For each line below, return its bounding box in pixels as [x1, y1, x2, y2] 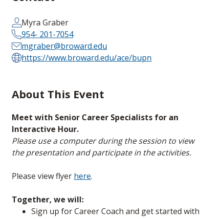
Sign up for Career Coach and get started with [31, 206, 199, 217]
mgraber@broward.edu [22, 41, 107, 52]
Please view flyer [12, 171, 74, 182]
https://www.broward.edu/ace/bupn [22, 52, 152, 64]
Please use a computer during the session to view [12, 135, 194, 147]
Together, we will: [12, 194, 84, 205]
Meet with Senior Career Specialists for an [12, 112, 178, 123]
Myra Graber [22, 17, 68, 28]
